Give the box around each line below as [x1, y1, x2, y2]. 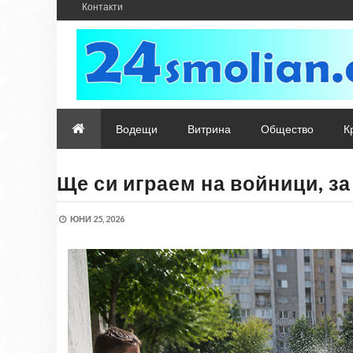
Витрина [188, 122, 231, 136]
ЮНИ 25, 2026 [70, 214, 124, 224]
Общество [261, 122, 314, 136]
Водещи [116, 122, 158, 136]
